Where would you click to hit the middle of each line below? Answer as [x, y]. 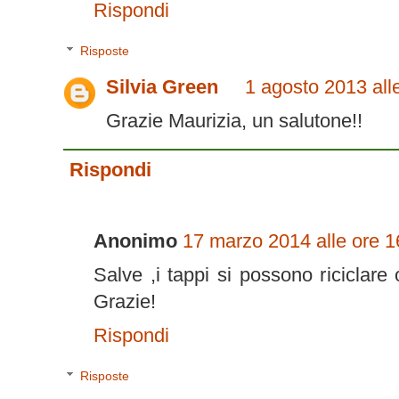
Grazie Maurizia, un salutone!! [234, 121]
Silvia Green [162, 87]
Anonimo [135, 240]
